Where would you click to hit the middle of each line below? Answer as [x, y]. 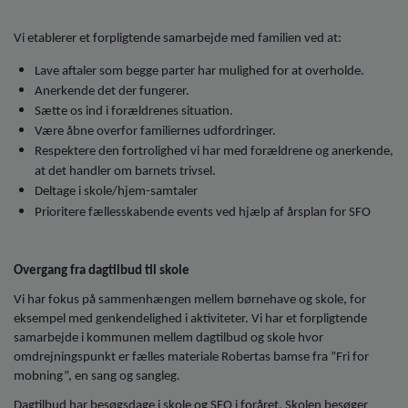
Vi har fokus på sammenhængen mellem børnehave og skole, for [190, 300]
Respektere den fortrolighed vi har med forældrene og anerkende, [214, 152]
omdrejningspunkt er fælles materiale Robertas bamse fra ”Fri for [191, 357]
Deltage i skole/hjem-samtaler [116, 192]
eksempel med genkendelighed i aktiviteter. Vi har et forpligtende [190, 319]
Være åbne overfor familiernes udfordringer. [155, 132]
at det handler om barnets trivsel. [125, 172]
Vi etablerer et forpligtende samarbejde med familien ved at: [178, 39]
